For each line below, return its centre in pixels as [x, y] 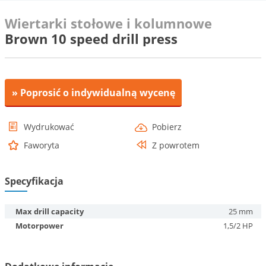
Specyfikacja [34, 181]
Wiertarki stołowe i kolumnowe [108, 23]
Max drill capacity [50, 211]
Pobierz [167, 127]
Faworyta [42, 145]
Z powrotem [175, 145]
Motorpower [39, 226]
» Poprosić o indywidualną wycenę [93, 93]
